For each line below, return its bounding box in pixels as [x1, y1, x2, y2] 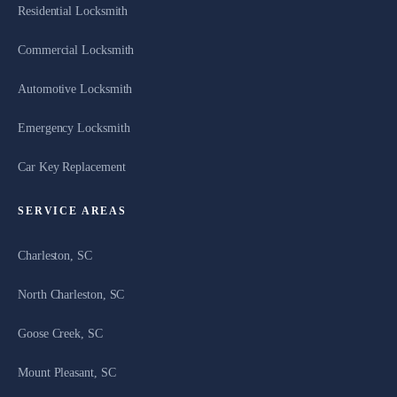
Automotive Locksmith [18, 82, 133, 96]
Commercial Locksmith [18, 43, 135, 57]
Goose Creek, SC [18, 326, 103, 340]
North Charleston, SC [18, 287, 125, 301]
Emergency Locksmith [18, 121, 130, 135]
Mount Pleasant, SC [18, 365, 116, 379]
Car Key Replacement [18, 160, 126, 174]
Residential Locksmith [18, 4, 128, 18]
